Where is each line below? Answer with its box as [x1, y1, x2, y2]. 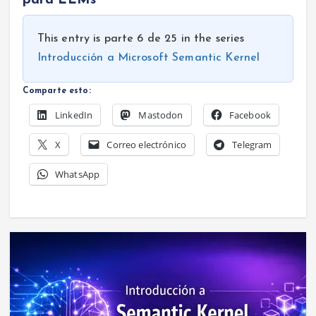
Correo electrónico [107, 138, 186, 152]
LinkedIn [54, 109, 93, 122]
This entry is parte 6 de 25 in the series [37, 33, 245, 45]
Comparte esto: [22, 87, 91, 96]
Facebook [229, 109, 272, 122]
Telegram [232, 138, 272, 152]
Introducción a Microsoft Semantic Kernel [37, 52, 260, 64]
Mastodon [138, 109, 183, 122]
